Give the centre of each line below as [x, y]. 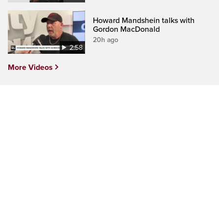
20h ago [106, 40]
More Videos [30, 68]
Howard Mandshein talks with [144, 21]
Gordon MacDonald [127, 29]
